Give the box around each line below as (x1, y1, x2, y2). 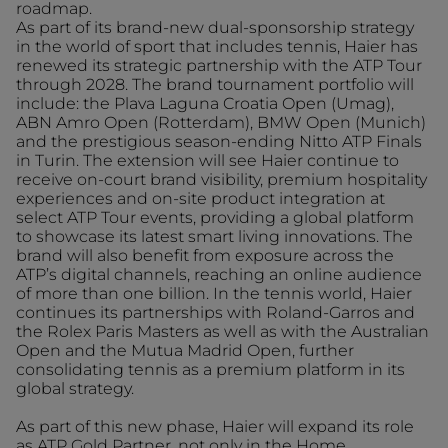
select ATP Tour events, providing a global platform (16, 208, 414, 227)
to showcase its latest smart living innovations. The (16, 227, 413, 246)
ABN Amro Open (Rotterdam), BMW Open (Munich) (16, 113, 426, 132)
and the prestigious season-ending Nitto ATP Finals (16, 132, 422, 151)
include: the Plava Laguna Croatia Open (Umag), (16, 94, 394, 113)
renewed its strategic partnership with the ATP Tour (16, 56, 422, 75)
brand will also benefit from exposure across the (16, 246, 394, 265)
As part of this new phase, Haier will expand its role (16, 417, 414, 436)
